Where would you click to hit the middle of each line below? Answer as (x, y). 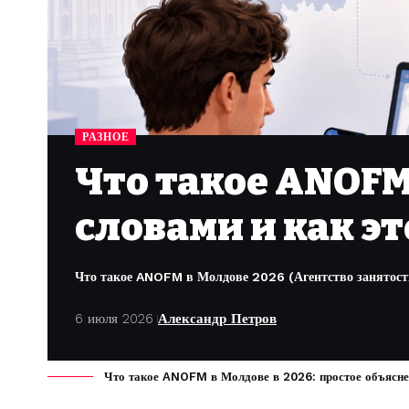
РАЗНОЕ (106, 136)
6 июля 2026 (114, 318)
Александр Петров (217, 318)
